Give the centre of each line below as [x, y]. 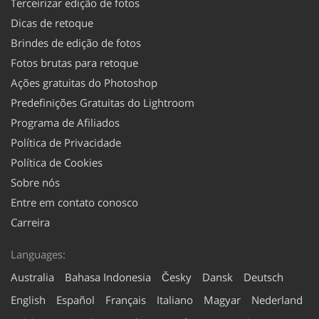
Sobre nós [35, 182]
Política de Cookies [57, 162]
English [28, 299]
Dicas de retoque [52, 22]
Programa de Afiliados [65, 122]
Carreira [30, 222]
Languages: [38, 254]
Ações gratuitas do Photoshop [84, 82]
